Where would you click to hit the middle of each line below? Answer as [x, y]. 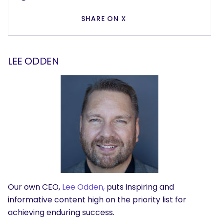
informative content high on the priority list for [97, 200]
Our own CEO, [35, 187]
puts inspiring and [139, 187]
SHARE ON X [104, 19]
